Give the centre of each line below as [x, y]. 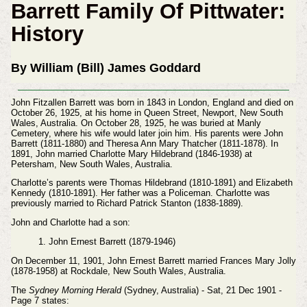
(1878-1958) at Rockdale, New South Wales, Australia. [118, 271]
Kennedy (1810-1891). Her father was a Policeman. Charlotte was [140, 193]
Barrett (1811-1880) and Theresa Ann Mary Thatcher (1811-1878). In [144, 143]
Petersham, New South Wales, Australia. [91, 164]
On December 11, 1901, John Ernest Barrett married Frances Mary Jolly [153, 260]
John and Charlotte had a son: [70, 223]
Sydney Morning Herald [75, 290]
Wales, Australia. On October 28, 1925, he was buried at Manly [136, 123]
